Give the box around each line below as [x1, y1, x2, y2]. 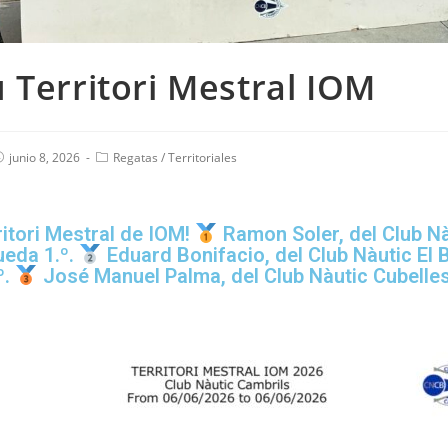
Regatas [113, 149, 158, 167]
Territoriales [168, 149, 237, 167]
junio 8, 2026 [9, 149, 80, 167]
